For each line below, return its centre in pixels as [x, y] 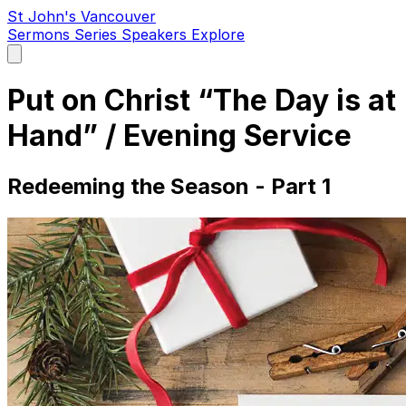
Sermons [41, 34]
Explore [218, 34]
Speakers [156, 34]
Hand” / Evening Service [179, 136]
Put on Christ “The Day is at [202, 101]
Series [98, 34]
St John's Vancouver [82, 16]
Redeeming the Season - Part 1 [169, 186]
